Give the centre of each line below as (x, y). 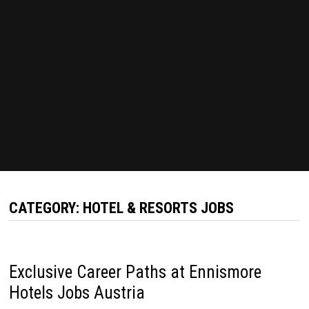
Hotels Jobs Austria (77, 293)
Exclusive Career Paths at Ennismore (135, 272)
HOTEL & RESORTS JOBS (158, 208)
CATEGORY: (46, 208)
